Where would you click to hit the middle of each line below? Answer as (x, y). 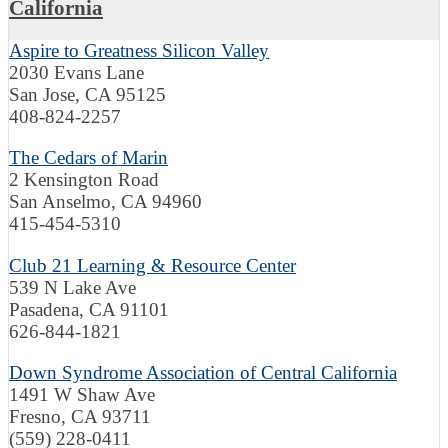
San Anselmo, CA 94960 (105, 202)
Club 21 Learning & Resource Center (152, 265)
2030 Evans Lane (76, 73)
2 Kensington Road (84, 180)
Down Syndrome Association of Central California (203, 373)
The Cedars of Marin (88, 158)
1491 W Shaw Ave (82, 395)
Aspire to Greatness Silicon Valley (139, 51)
